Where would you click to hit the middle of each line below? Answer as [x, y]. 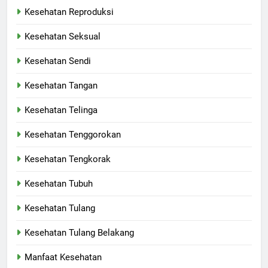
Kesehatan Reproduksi [69, 12]
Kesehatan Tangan [61, 86]
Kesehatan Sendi [58, 61]
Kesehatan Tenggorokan [73, 135]
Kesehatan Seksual [63, 37]
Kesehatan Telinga [61, 110]
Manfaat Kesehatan [63, 258]
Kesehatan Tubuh [59, 184]
